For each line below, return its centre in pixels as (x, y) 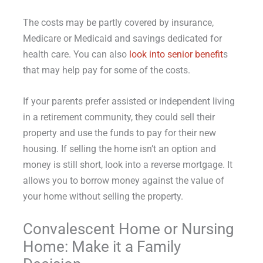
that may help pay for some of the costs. (106, 70)
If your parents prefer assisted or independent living (129, 102)
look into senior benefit (176, 55)
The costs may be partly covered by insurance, (118, 23)
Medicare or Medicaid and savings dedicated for (122, 39)
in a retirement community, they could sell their (119, 117)
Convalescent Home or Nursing (128, 229)
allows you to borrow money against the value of (123, 181)
